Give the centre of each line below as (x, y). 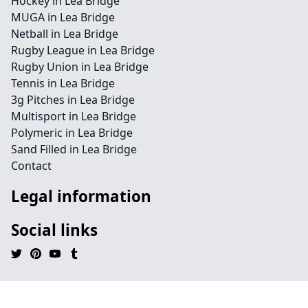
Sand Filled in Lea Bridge (74, 149)
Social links (54, 230)
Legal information (81, 196)
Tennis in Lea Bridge (63, 83)
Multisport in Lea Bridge (74, 116)
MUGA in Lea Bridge (63, 17)
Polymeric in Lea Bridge (72, 133)
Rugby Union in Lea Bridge (80, 67)
